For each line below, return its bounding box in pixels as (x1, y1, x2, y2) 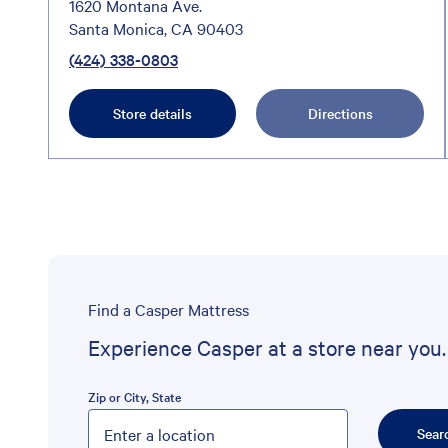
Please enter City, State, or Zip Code (87, 409, 284, 428)
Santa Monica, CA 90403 (69, 16, 243, 39)
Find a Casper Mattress (88, 297, 249, 320)
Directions (307, 102, 373, 123)
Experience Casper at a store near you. (88, 332, 446, 361)
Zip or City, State (88, 386, 181, 405)
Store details (113, 102, 193, 123)
